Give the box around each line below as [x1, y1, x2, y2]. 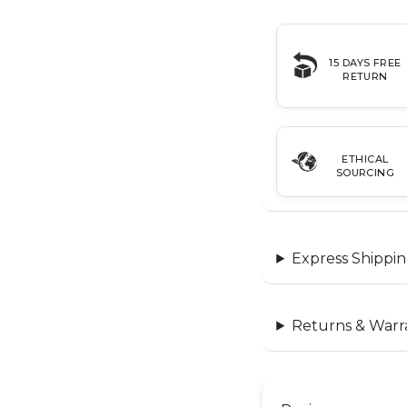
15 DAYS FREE [329, 56, 402, 70]
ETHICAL [342, 152, 389, 165]
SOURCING [335, 165, 395, 179]
